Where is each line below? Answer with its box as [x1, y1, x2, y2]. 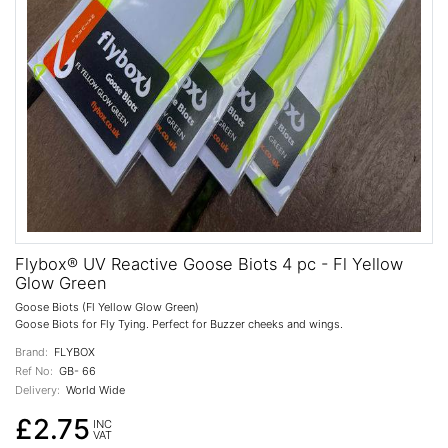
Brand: [15, 344, 48, 359]
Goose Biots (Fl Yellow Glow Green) [15, 299, 199, 314]
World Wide [63, 383, 126, 398]
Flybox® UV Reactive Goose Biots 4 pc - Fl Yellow [15, 254, 403, 275]
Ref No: [15, 364, 53, 379]
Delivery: [15, 383, 60, 398]
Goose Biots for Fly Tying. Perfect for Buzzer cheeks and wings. [15, 316, 343, 331]
